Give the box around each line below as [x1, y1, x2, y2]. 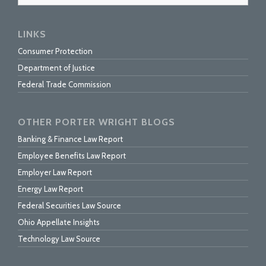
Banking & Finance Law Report [18, 134, 123, 144]
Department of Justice [18, 63, 95, 73]
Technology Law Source [18, 234, 100, 244]
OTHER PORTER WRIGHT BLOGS [18, 116, 175, 128]
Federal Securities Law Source [18, 201, 121, 211]
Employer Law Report [18, 167, 92, 178]
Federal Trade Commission [18, 80, 111, 90]
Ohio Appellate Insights [18, 217, 100, 227]
